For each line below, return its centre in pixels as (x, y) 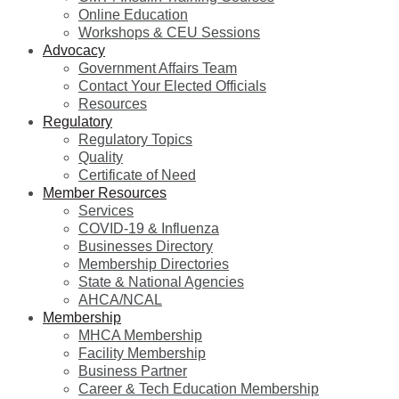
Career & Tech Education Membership (199, 389)
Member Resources (105, 193)
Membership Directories (154, 265)
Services (106, 211)
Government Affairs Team (158, 69)
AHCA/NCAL (120, 300)
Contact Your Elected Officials (172, 86)
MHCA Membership (140, 336)
